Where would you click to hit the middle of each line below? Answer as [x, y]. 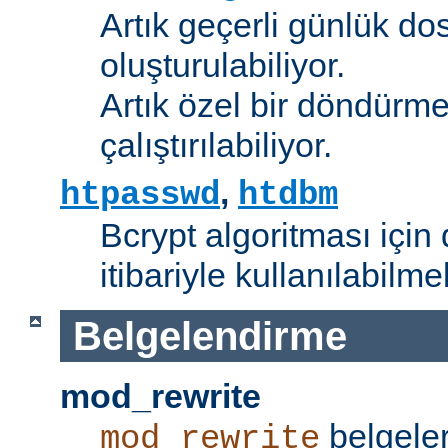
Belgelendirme [209, 335]
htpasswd [140, 194]
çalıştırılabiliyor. [216, 144]
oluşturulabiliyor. [222, 64]
